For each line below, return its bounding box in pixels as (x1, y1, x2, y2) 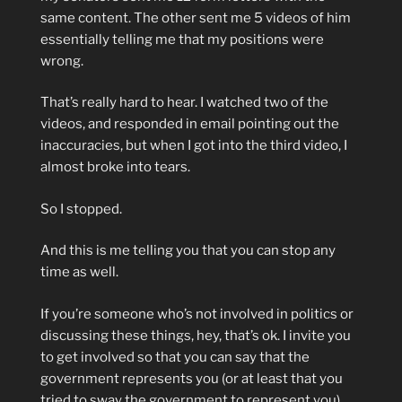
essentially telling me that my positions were (40, 31, 324, 48)
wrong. (40, 52, 83, 69)
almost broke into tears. (40, 159, 190, 175)
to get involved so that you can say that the (40, 348, 310, 365)
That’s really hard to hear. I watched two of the (40, 94, 328, 110)
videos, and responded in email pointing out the (40, 116, 339, 132)
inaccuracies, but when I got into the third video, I (40, 137, 347, 153)
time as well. (40, 264, 118, 280)
